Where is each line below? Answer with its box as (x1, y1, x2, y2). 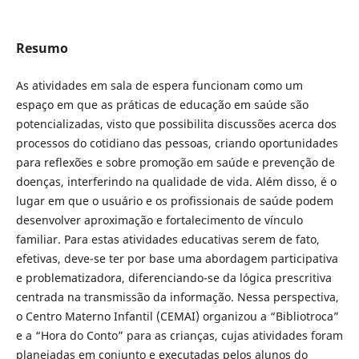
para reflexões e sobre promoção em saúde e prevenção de (15, 154, 335, 170)
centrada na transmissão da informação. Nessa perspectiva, (15, 288, 339, 305)
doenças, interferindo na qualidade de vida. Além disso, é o (15, 173, 337, 189)
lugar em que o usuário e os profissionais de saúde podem (15, 192, 333, 208)
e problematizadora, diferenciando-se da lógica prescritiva (15, 269, 332, 285)
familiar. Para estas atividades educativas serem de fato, (15, 231, 320, 247)
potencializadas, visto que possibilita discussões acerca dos (15, 115, 337, 131)
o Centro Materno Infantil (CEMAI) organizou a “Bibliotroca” (15, 308, 339, 324)
